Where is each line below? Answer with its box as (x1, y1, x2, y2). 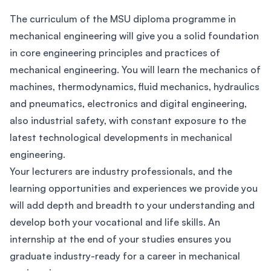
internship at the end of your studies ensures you (10, 233, 231, 245)
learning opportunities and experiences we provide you (10, 182, 258, 194)
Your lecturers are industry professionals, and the (10, 165, 232, 177)
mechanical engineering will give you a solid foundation (10, 30, 259, 42)
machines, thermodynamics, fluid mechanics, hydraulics (10, 80, 260, 93)
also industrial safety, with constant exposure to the (10, 114, 246, 126)
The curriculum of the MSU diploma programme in (10, 13, 236, 25)
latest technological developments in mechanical (10, 131, 232, 143)
